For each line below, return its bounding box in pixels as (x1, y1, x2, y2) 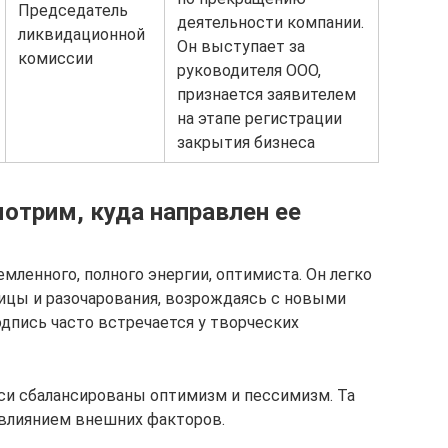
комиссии (18, 49, 93, 68)
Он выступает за (177, 37, 305, 56)
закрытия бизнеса (177, 133, 315, 152)
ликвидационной (18, 25, 145, 44)
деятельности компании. (177, 13, 364, 32)
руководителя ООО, (177, 61, 321, 80)
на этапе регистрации (177, 109, 342, 128)
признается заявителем (177, 85, 356, 104)
